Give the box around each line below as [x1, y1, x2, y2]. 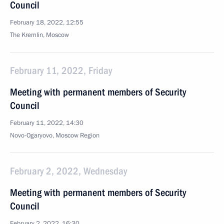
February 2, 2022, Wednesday [10, 165, 127, 177]
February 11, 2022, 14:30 [10, 118, 83, 127]
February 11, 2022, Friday [10, 64, 112, 76]
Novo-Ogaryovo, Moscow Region [10, 131, 99, 140]
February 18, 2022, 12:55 [10, 18, 83, 27]
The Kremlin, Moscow [10, 30, 69, 39]
